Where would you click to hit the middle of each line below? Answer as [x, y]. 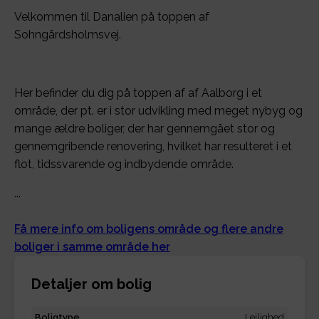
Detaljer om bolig [91, 284]
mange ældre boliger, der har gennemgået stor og [145, 129]
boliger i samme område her [92, 247]
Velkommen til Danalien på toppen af [112, 17]
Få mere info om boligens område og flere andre [149, 229]
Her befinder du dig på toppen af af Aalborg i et [138, 93]
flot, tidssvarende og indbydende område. [124, 164]
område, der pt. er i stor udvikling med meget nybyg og [158, 111]
